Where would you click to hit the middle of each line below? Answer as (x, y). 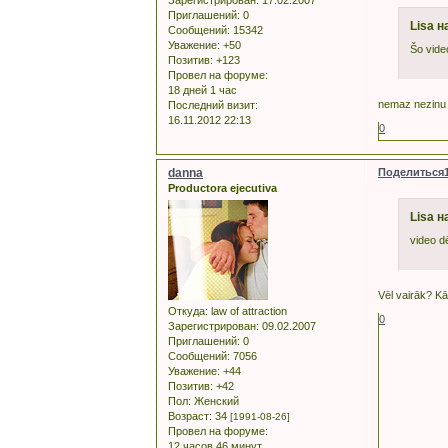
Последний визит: (213, 105)
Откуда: (188, 311)
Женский (215, 401)
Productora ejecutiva (222, 187)
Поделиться (411, 171)
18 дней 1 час (202, 90)
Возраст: (190, 416)
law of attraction (247, 311)
